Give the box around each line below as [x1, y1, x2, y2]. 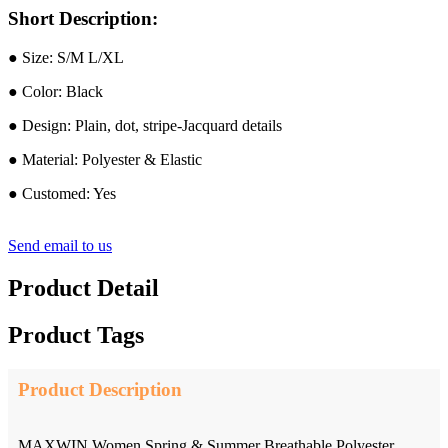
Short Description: [8, 8, 158, 30]
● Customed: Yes [8, 185, 116, 203]
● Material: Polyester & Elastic [8, 151, 202, 169]
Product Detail [8, 274, 159, 301]
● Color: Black [8, 83, 103, 101]
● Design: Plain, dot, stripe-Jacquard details [8, 117, 282, 135]
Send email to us [8, 237, 112, 255]
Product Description [18, 378, 182, 400]
